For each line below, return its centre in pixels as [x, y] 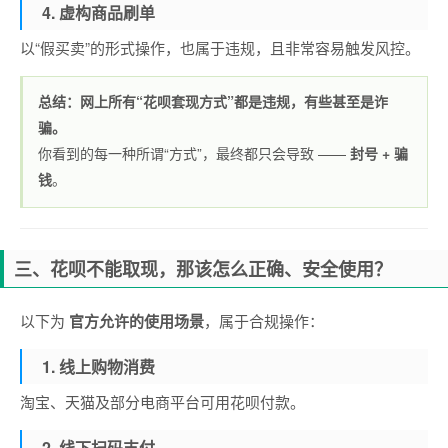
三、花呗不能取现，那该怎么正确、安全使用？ [203, 269]
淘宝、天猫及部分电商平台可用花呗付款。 [162, 401]
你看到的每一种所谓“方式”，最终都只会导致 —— [194, 153]
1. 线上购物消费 [98, 366]
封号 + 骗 [379, 153]
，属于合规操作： [264, 320]
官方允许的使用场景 [136, 321]
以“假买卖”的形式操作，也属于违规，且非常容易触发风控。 [220, 47]
